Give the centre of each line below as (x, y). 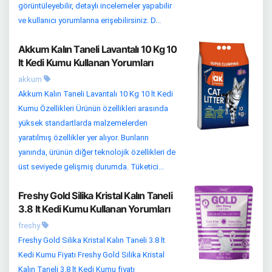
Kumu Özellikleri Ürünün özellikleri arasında (93, 109)
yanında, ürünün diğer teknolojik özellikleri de (97, 152)
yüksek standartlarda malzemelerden (83, 123)
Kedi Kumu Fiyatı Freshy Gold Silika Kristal (91, 255)
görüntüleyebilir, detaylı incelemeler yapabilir (95, 6)
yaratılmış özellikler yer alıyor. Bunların (83, 138)
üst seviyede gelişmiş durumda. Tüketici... (91, 167)
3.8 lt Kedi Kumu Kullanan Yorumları (94, 209)
